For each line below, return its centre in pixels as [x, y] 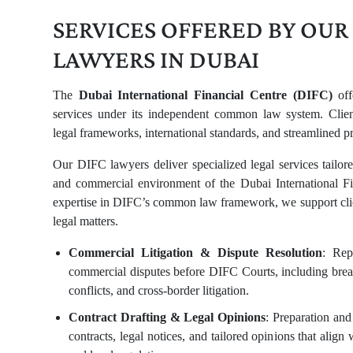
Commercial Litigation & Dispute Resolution [195, 253]
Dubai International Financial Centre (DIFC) [205, 95]
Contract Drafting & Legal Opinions [167, 317]
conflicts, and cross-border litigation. [159, 290]
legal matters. [85, 221]
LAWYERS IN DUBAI [156, 59]
